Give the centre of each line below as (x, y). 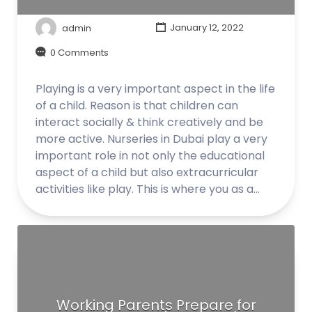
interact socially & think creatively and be (149, 122)
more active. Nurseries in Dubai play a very (151, 139)
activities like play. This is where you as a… (148, 189)
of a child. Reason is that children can (137, 106)
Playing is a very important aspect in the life (155, 89)
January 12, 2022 (205, 28)
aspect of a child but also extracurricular (147, 172)
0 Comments (79, 52)
